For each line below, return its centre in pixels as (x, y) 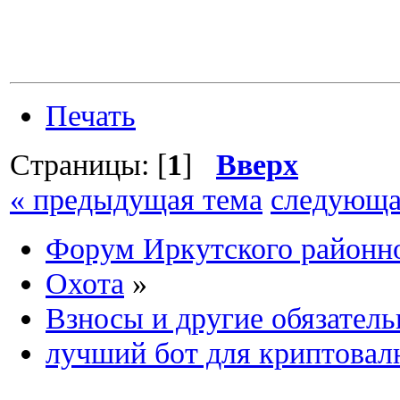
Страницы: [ (88, 164)
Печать (91, 115)
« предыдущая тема (136, 199)
